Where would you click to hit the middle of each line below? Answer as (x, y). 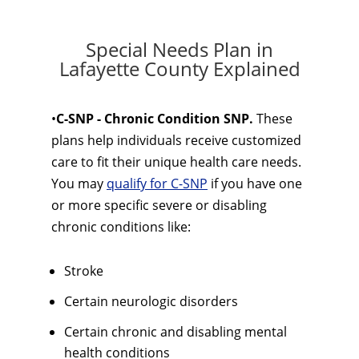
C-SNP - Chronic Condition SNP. (155, 119)
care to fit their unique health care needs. (176, 162)
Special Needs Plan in (179, 49)
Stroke (84, 271)
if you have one (255, 184)
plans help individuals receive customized (176, 140)
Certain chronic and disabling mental (175, 332)
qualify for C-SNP (157, 184)
